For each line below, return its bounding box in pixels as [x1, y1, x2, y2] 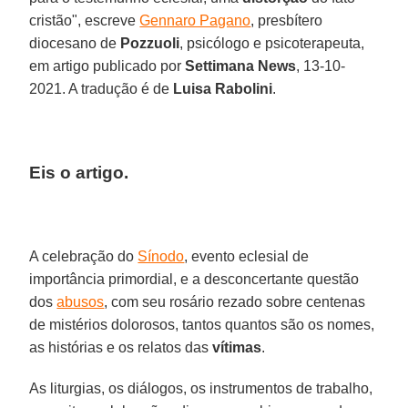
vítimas [212, 339, 262, 355]
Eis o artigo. [29, 162, 129, 182]
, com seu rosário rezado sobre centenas [104, 293, 366, 310]
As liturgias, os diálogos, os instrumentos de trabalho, [29, 380, 373, 396]
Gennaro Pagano [139, 12, 251, 28]
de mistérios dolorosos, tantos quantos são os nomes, [29, 316, 375, 332]
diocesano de [29, 35, 121, 51]
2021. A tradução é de [29, 80, 174, 97]
